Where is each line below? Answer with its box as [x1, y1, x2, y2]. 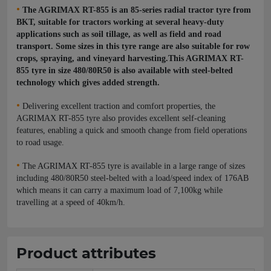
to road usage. [16, 138, 64, 147]
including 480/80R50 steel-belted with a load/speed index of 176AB [16, 174, 249, 183]
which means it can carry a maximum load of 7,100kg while [16, 186, 223, 195]
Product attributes [16, 247, 156, 261]
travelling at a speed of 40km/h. [16, 198, 125, 207]
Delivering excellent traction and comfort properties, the [22, 102, 215, 111]
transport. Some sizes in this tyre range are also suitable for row [16, 42, 250, 51]
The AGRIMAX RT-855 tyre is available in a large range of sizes [22, 162, 245, 171]
